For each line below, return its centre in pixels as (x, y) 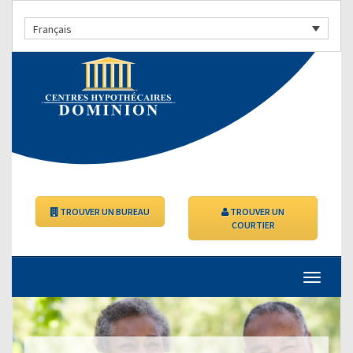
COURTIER (253, 225)
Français (52, 29)
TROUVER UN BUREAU (104, 211)
